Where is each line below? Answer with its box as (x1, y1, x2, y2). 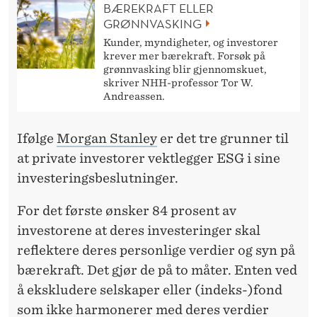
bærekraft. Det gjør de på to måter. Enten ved (17, 263, 297, 278)
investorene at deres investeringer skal (17, 223, 260, 238)
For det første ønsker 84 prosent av (17, 203, 236, 219)
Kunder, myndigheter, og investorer (103, 37, 278, 49)
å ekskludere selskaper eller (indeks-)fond (17, 282, 282, 298)
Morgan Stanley (57, 131, 157, 146)
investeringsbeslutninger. (17, 171, 178, 186)
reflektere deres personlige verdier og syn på (17, 243, 295, 258)
